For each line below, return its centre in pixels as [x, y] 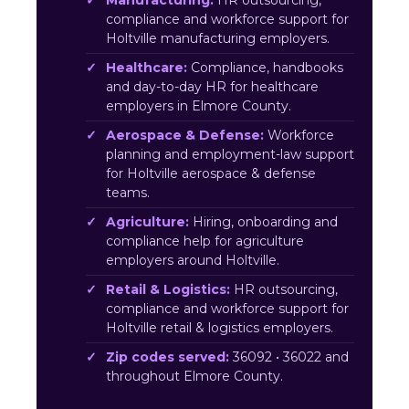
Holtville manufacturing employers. [218, 38]
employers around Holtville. [193, 260]
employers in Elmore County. [199, 106]
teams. [128, 193]
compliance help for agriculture [205, 241]
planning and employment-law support [230, 154]
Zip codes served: [168, 357]
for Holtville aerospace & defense [211, 173]
